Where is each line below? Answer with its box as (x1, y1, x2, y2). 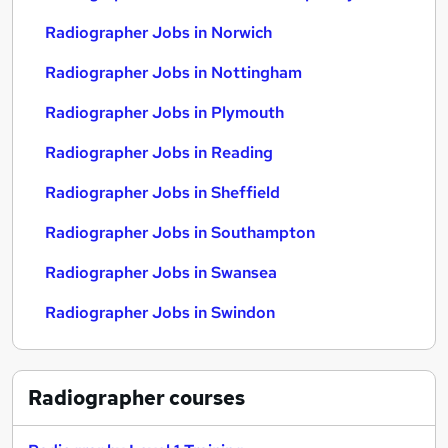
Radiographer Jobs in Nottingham (45, 62, 302, 83)
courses (165, 385, 245, 411)
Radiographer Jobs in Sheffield (45, 182, 280, 203)
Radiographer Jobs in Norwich (45, 22, 272, 43)
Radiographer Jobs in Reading (45, 142, 273, 163)
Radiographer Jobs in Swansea (45, 262, 277, 283)
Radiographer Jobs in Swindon (45, 302, 275, 323)
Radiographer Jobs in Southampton (45, 222, 315, 243)
